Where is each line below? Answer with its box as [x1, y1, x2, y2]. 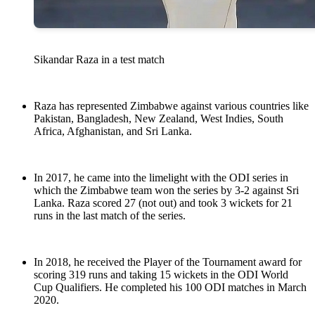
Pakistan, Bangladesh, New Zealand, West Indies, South [34, 112, 283, 125]
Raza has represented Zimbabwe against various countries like [34, 100, 309, 112]
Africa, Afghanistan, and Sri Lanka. [34, 125, 192, 138]
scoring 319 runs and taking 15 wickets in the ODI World [34, 269, 288, 281]
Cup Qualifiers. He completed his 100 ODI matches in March [34, 281, 307, 294]
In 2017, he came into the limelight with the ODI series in [34, 172, 288, 184]
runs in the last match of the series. [34, 210, 186, 222]
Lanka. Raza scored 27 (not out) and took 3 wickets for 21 [34, 197, 292, 210]
